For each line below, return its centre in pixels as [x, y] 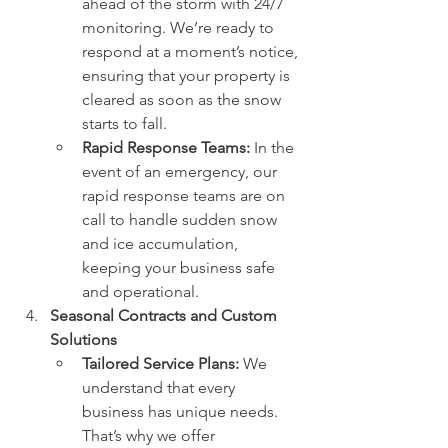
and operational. [140, 292]
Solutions [83, 340]
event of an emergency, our [181, 172]
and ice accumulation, [162, 244]
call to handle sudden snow [181, 220]
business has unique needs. [182, 412]
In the [274, 148]
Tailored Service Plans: [160, 364]
